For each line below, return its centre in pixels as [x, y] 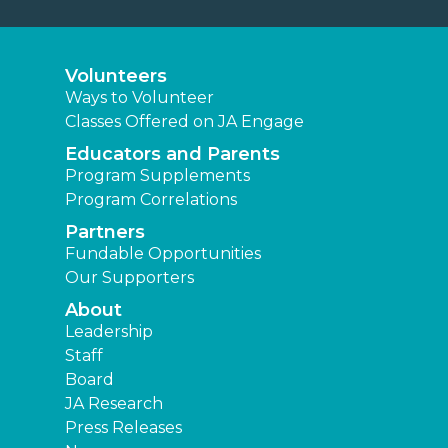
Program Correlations [151, 200]
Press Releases [123, 428]
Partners [105, 232]
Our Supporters [129, 278]
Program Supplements [157, 176]
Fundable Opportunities [163, 254]
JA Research [114, 404]
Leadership [109, 332]
